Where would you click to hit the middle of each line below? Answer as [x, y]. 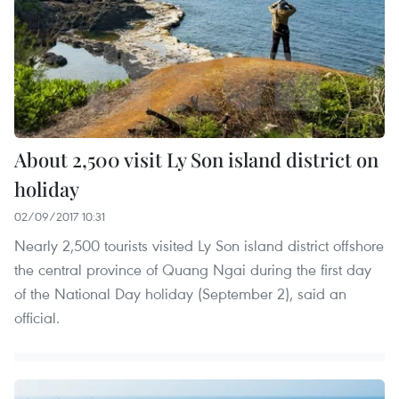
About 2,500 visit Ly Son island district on [196, 160]
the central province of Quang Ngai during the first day [193, 270]
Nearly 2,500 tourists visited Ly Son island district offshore [199, 246]
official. [37, 318]
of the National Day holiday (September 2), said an [180, 294]
